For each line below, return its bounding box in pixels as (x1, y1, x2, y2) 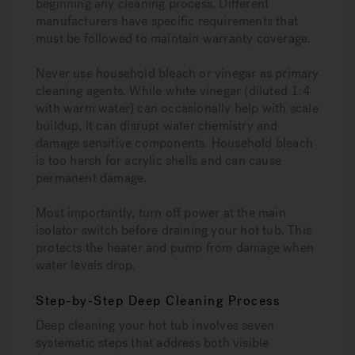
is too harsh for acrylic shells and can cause (36, 152, 281, 169)
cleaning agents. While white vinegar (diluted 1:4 (36, 82, 311, 99)
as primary (256, 65, 319, 82)
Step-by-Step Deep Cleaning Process (36, 292, 280, 309)
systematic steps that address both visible (36, 334, 269, 351)
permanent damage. (36, 170, 147, 186)
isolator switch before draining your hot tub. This (36, 222, 312, 239)
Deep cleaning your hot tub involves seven (36, 317, 275, 334)
